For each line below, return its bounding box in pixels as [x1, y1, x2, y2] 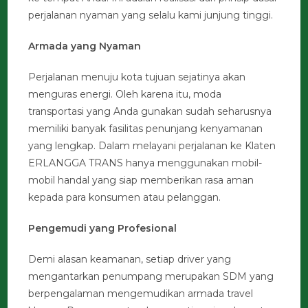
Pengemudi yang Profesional [28, 222, 177, 235]
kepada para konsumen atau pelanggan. [28, 191, 221, 204]
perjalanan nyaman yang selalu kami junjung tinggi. [28, 9, 274, 22]
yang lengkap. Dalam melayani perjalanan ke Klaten [28, 140, 276, 153]
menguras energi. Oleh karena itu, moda [28, 88, 222, 101]
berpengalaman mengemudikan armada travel [28, 287, 254, 300]
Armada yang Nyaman [28, 40, 142, 53]
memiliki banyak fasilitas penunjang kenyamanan [28, 122, 263, 135]
